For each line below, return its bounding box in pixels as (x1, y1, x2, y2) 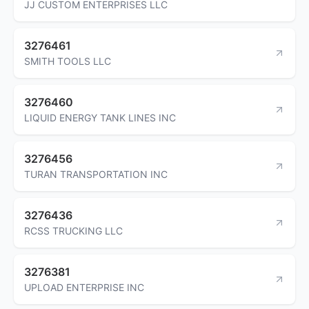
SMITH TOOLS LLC (24, 54, 111, 67)
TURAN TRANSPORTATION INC (24, 168, 168, 180)
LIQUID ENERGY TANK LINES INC (24, 111, 176, 123)
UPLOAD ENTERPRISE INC (24, 281, 144, 293)
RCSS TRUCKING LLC (24, 224, 123, 237)
